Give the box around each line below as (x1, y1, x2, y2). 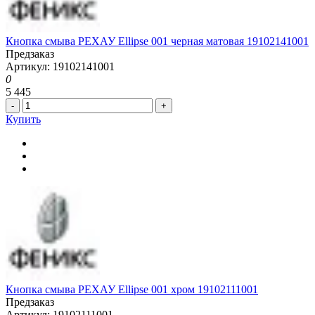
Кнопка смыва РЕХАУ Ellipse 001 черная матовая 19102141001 (6, 35, 309, 48)
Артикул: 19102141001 (6, 60, 115, 73)
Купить (6, 113, 41, 126)
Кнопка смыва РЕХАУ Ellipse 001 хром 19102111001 (6, 283, 258, 296)
